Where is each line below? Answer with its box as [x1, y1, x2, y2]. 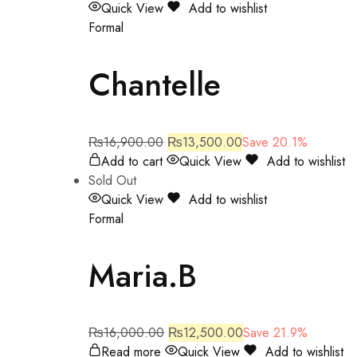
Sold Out [88, 171, 136, 190]
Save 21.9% [243, 323, 308, 342]
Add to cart [101, 151, 163, 171]
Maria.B [88, 252, 197, 299]
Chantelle [88, 61, 221, 108]
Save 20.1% [242, 132, 308, 151]
